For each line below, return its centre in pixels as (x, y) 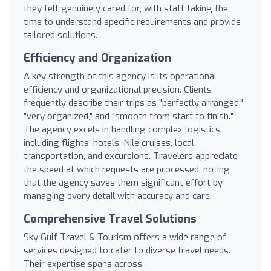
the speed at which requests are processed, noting (127, 169)
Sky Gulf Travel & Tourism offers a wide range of (125, 237)
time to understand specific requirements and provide (132, 21)
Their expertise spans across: (84, 263)
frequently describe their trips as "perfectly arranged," (133, 103)
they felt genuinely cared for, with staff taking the (126, 8)
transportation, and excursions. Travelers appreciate (131, 156)
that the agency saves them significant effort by (123, 182)
